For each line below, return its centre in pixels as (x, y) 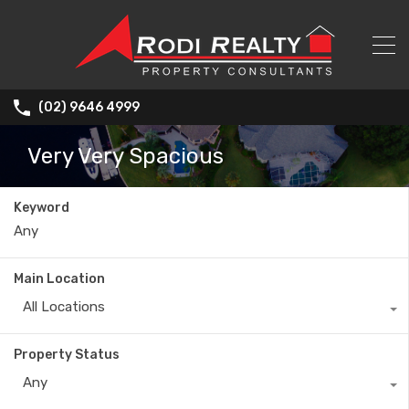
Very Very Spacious (126, 157)
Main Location (59, 279)
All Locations (64, 307)
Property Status (67, 355)
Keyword (42, 208)
